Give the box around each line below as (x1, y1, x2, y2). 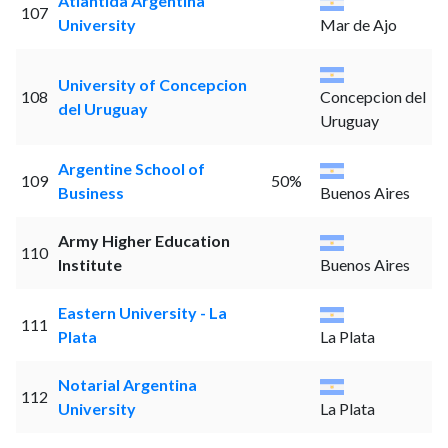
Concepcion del (319, 87, 426, 107)
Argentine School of (57, 159, 205, 179)
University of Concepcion (57, 75, 247, 95)
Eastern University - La (57, 303, 227, 323)
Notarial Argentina (57, 375, 197, 395)
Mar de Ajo (319, 15, 397, 35)
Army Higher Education (57, 231, 230, 251)
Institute (57, 255, 122, 275)
